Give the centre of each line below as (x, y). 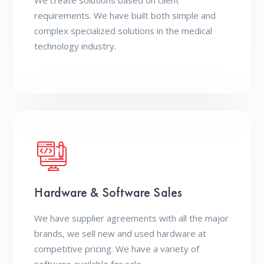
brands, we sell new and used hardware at (121, 233)
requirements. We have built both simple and (125, 15)
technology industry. (75, 46)
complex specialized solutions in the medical (123, 31)
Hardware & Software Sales (108, 192)
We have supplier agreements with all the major (132, 218)
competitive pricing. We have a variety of (117, 249)
